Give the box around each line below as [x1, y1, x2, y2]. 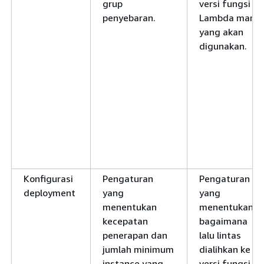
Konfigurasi [24, 173, 73, 184]
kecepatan [103, 215, 148, 227]
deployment [24, 187, 75, 199]
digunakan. [199, 40, 247, 52]
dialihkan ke [199, 243, 250, 255]
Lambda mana [199, 12, 260, 24]
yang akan [199, 26, 243, 38]
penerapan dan [103, 229, 167, 241]
